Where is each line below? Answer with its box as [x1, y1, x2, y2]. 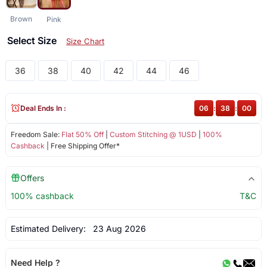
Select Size [7, 34, 59, 46]
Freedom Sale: [10, 129, 61, 139]
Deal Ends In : [20, 103, 66, 113]
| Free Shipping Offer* [44, 141, 120, 150]
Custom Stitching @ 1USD [109, 129, 197, 139]
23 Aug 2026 [88, 223, 146, 234]
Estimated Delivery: [10, 223, 88, 234]
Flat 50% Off [61, 129, 104, 139]
